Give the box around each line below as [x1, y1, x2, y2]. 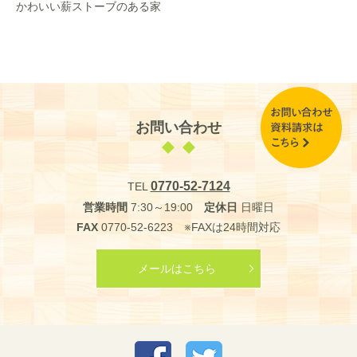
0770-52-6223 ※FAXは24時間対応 [98, 221, 280, 234]
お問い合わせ [135, 120, 222, 136]
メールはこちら [137, 261, 216, 275]
